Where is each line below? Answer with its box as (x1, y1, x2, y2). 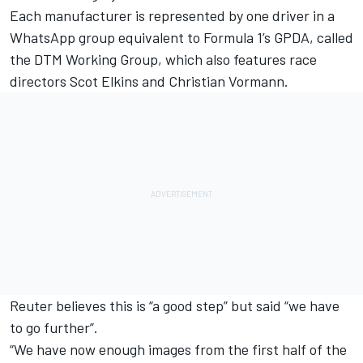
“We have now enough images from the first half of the (10, 340, 347, 359)
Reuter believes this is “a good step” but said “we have (10, 297, 340, 315)
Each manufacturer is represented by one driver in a (10, 6, 335, 25)
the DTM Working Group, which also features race (10, 50, 317, 69)
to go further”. (10, 318, 98, 337)
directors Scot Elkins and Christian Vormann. (10, 72, 288, 91)
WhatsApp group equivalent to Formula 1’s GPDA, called (10, 28, 353, 47)
